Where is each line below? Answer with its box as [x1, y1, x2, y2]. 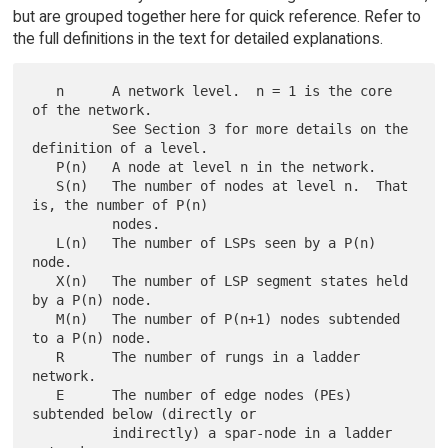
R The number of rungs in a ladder [32, 349, 57, 366]
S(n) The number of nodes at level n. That [32, 178, 57, 195]
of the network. [32, 102, 153, 119]
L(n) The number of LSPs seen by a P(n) [32, 235, 57, 252]
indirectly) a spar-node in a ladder [32, 425, 113, 442]
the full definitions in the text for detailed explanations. [12, 28, 383, 48]
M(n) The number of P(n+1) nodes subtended [32, 311, 57, 328]
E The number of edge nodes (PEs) [32, 387, 57, 404]
